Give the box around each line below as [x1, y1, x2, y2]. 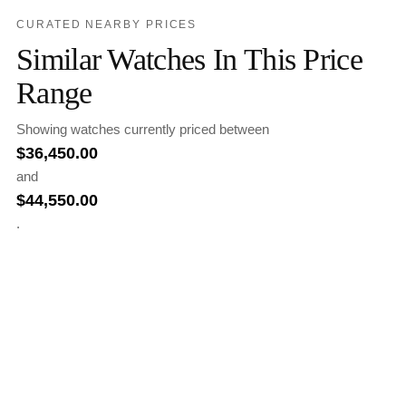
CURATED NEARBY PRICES [16, 18, 198, 32]
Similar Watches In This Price [16, 42, 363, 77]
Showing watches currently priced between [16, 121, 269, 138]
